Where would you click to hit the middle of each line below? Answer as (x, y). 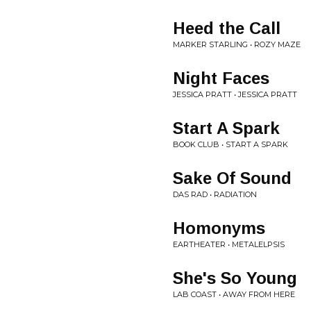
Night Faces (221, 78)
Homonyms (219, 228)
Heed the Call (227, 28)
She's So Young (235, 278)
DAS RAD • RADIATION (215, 194)
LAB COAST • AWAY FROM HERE (234, 294)
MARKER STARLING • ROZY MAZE (237, 44)
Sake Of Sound (232, 178)
